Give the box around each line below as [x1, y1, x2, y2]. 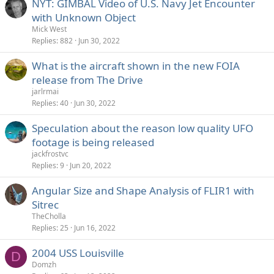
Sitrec [32, 198, 59, 212]
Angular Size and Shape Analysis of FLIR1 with [32, 183, 254, 198]
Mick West [32, 24, 67, 34]
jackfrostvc [32, 149, 68, 159]
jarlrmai [32, 86, 59, 97]
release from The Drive [32, 73, 143, 87]
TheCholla [32, 211, 66, 221]
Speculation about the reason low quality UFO [32, 121, 253, 135]
